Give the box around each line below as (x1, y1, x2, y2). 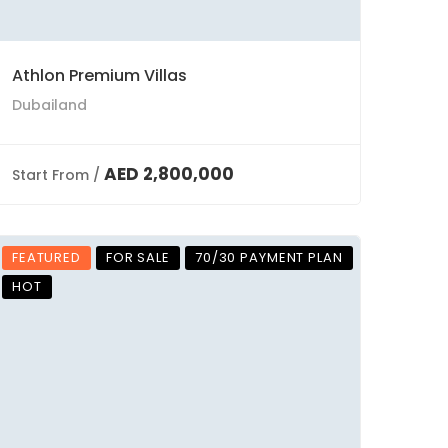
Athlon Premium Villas (12, 64, 187, 87)
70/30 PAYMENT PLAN (194, 248, 343, 267)
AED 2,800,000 (104, 162, 234, 186)
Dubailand (12, 95, 87, 115)
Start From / (12, 165, 100, 185)
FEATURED (12, 248, 81, 267)
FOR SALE (105, 248, 170, 267)
